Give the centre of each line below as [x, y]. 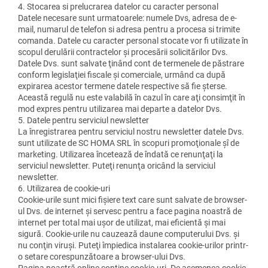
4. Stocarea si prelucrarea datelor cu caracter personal [118, 6]
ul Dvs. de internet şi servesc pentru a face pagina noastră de [130, 211]
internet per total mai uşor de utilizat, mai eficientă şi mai [122, 222]
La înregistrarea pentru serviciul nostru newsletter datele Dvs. [131, 131]
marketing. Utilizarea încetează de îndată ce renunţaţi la [121, 154]
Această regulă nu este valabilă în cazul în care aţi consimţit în [132, 97]
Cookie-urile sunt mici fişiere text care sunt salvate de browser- [133, 200]
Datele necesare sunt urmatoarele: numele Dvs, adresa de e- [127, 18]
